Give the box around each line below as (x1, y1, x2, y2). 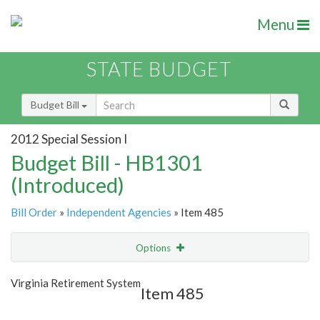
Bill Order (11, 206, 57, 219)
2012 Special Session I (11, 131, 127, 146)
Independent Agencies (66, 206, 171, 219)
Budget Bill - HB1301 (11, 150, 203, 176)
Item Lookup (14, 301, 71, 314)
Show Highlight (83, 271, 149, 283)
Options (136, 242, 173, 254)
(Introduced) (11, 172, 124, 198)
